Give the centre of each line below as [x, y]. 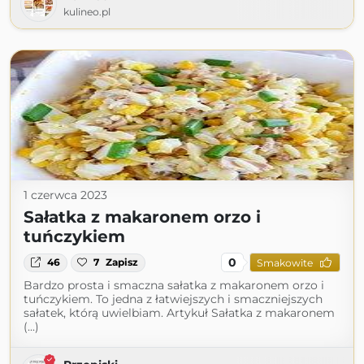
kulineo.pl [87, 12]
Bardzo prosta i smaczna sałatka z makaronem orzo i [174, 286]
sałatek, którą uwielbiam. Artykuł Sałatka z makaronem [179, 313]
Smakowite [284, 262]
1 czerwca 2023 [65, 195]
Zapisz [122, 262]
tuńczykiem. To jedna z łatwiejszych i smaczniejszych [173, 299]
